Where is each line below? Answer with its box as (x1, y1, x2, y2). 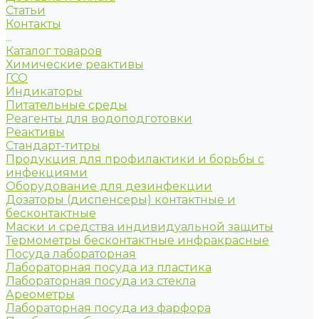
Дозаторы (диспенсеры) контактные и (6, 193, 236, 206)
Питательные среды (6, 98, 127, 112)
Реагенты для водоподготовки (6, 112, 192, 125)
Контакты (6, 17, 61, 31)
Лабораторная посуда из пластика (6, 261, 211, 274)
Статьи (6, 4, 46, 17)
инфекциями (6, 166, 88, 179)
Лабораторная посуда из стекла (6, 274, 196, 288)
